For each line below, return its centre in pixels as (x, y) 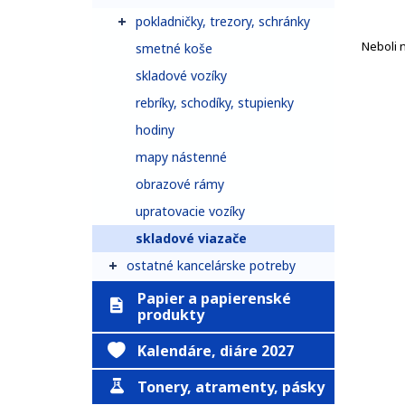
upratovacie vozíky (190, 211)
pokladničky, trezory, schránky (223, 21)
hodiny (155, 130)
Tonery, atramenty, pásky (231, 387)
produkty (171, 315)
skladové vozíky (181, 75)
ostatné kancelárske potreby (211, 265)
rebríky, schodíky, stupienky (215, 103)
